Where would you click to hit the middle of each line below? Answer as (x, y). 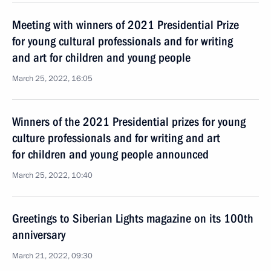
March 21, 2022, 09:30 (52, 256)
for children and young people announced (110, 154)
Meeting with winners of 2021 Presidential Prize (126, 25)
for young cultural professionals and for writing (122, 41)
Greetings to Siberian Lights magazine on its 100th (133, 218)
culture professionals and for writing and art (116, 138)
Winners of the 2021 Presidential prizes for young (129, 122)
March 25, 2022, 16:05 (52, 79)
